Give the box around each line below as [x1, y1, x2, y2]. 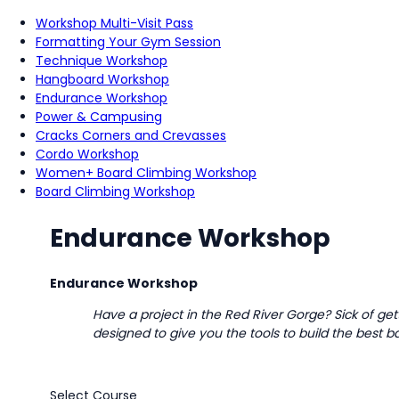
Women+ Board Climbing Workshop [36, 164, 256, 182]
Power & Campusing [36, 108, 162, 126]
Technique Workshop [36, 52, 167, 69]
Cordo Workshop [36, 145, 139, 163]
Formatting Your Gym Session [36, 33, 221, 51]
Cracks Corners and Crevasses [36, 126, 226, 144]
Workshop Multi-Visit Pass [36, 14, 193, 32]
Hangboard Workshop [36, 70, 169, 88]
